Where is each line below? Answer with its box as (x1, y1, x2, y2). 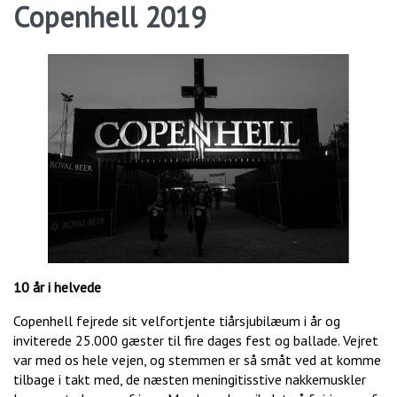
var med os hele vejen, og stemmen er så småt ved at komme (13, 351, 381, 370)
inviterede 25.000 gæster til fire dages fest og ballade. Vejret (13, 331, 378, 350)
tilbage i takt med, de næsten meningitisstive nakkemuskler (13, 370, 366, 389)
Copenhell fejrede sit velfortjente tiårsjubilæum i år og (13, 312, 340, 331)
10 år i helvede (13, 278, 101, 297)
